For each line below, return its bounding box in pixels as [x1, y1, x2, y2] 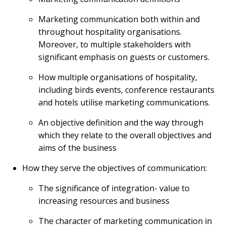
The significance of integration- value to [38, 183, 190, 194]
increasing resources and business [38, 195, 169, 206]
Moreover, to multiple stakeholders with [38, 39, 191, 50]
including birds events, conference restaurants [38, 84, 214, 95]
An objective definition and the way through [38, 117, 203, 128]
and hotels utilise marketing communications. [38, 97, 210, 108]
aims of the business [38, 142, 117, 153]
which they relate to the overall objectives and [38, 130, 211, 141]
